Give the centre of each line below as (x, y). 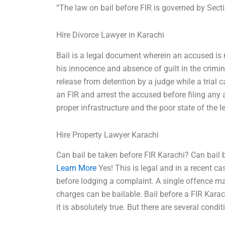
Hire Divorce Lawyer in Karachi (110, 35)
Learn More (77, 168)
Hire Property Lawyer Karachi (108, 135)
